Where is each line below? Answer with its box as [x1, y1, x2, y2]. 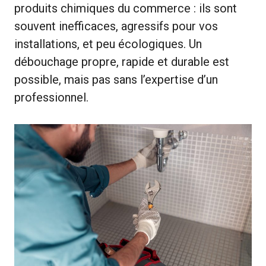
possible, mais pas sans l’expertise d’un [14, 72, 218, 87]
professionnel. [14, 90, 88, 104]
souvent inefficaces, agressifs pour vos [14, 18, 218, 33]
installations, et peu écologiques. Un [14, 36, 202, 51]
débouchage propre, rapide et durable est [14, 54, 229, 69]
